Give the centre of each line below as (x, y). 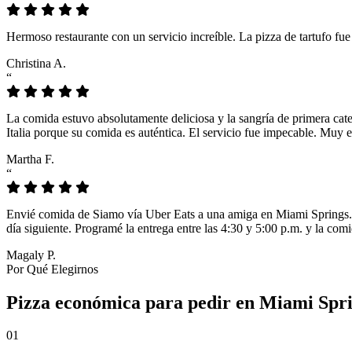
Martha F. (30, 159)
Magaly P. (31, 255)
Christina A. (36, 63)
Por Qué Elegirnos (52, 269)
